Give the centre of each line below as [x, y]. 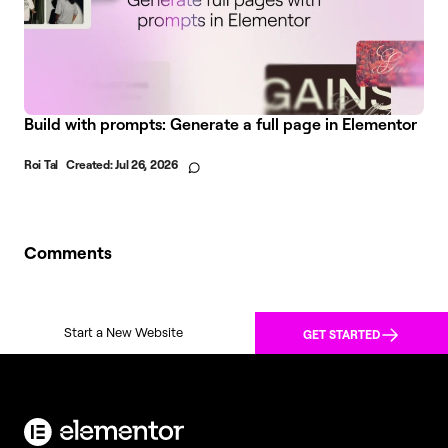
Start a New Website [124, 332]
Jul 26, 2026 [146, 164]
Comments [68, 252]
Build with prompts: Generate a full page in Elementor [220, 123]
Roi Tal [41, 164]
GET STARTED [342, 334]
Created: [90, 164]
